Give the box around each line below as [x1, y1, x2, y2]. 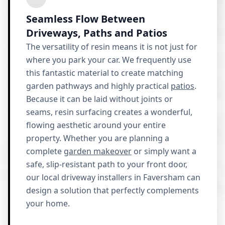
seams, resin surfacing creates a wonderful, [26, 106, 192, 118]
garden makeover [64, 146, 132, 157]
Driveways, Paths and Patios [26, 26, 167, 40]
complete [26, 146, 64, 157]
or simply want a [132, 146, 196, 157]
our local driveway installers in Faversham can [26, 172, 200, 183]
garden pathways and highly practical [26, 80, 171, 91]
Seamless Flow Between [26, 12, 145, 26]
